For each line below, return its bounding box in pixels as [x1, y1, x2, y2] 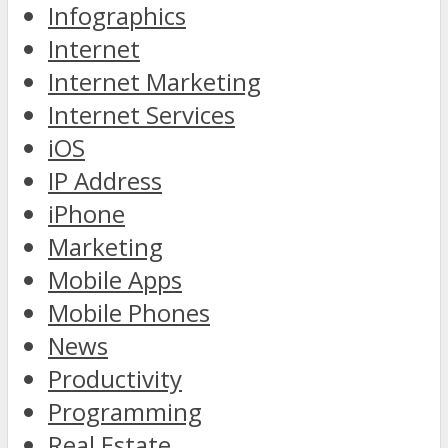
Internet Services [48, 98, 235, 132]
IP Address [48, 164, 162, 198]
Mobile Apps [48, 263, 182, 297]
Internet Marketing [48, 65, 261, 99]
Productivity [48, 362, 182, 396]
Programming [48, 395, 202, 429]
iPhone [48, 197, 125, 231]
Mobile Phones [48, 296, 210, 330]
